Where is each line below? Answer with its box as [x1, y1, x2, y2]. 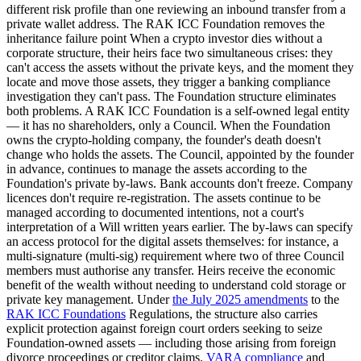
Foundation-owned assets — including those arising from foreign [6, 336, 336, 351]
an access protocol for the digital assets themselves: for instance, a [6, 234, 338, 249]
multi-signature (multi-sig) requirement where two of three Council [6, 249, 344, 263]
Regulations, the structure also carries [126, 307, 317, 322]
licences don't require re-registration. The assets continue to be [6, 191, 321, 205]
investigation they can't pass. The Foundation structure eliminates [6, 89, 336, 104]
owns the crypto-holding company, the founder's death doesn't [6, 133, 321, 147]
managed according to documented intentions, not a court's [6, 205, 304, 220]
